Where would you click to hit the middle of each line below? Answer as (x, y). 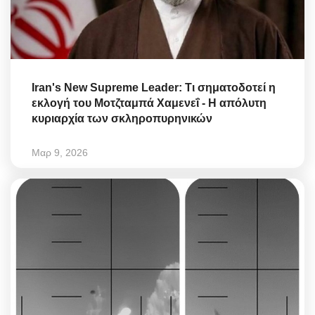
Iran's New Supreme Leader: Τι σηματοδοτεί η (154, 87)
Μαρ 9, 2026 (60, 152)
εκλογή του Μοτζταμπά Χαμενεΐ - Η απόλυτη (149, 103)
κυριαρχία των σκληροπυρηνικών (122, 118)
